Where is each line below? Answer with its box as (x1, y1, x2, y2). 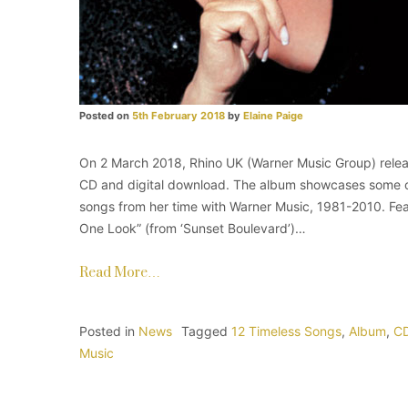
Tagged (181, 323, 231, 340)
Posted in (79, 323, 138, 340)
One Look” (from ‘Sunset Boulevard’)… (79, 219, 306, 236)
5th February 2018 (132, 108, 225, 122)
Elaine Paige (240, 108, 303, 122)
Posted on (79, 108, 132, 122)
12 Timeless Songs (231, 323, 342, 340)
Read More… (79, 264, 160, 282)
